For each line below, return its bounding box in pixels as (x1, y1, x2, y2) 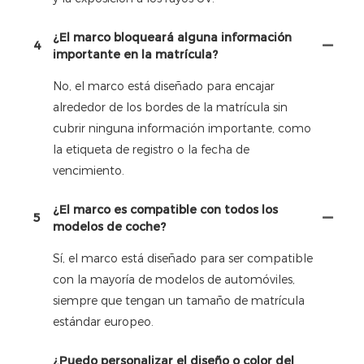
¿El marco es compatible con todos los (53, 201, 278, 217)
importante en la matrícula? (53, 46, 218, 62)
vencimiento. (53, 162, 124, 178)
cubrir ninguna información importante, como (53, 120, 311, 136)
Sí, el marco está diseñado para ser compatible (53, 250, 313, 266)
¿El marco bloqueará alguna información (53, 29, 292, 45)
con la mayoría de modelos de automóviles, (53, 271, 295, 287)
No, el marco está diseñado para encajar (53, 78, 275, 93)
